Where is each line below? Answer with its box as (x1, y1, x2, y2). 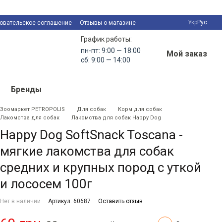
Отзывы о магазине (80, 19, 136, 26)
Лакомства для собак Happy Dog (71, 114, 161, 121)
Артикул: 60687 (48, 198, 91, 205)
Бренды (10, 85, 42, 94)
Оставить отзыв (98, 198, 143, 205)
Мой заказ (166, 49, 207, 58)
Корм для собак (118, 106, 162, 112)
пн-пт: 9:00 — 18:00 (81, 47, 141, 55)
